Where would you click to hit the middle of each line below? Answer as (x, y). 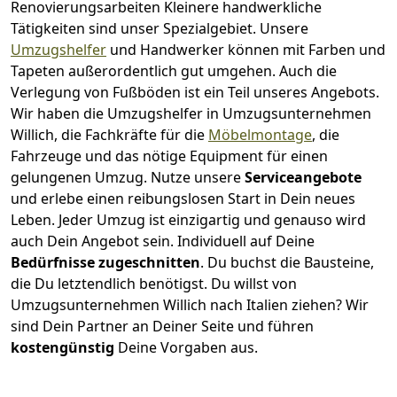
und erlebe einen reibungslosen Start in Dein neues (183, 198)
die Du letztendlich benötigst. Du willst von (154, 283)
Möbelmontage (260, 134)
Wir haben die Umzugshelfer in (117, 113)
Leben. (35, 219)
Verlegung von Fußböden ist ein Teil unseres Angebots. (195, 92)
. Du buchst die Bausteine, (287, 262)
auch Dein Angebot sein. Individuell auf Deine (163, 241)
